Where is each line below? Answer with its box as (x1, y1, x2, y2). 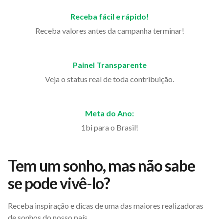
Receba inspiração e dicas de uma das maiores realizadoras (8, 200, 203, 210)
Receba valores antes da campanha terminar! (35, 25, 184, 35)
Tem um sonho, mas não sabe (8, 155, 195, 175)
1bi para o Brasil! (81, 122, 138, 132)
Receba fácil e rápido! (70, 11, 149, 21)
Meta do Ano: (85, 108, 134, 118)
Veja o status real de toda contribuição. (45, 74, 174, 84)
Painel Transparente (72, 60, 147, 69)
